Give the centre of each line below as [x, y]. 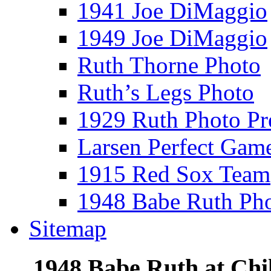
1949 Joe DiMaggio [172, 38]
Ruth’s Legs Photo [166, 92]
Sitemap [68, 228]
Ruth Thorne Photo [169, 65]
